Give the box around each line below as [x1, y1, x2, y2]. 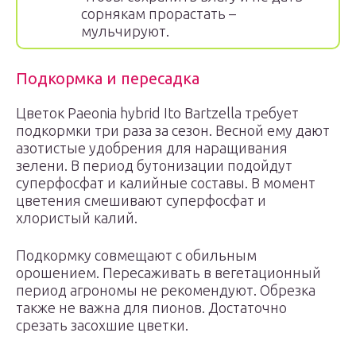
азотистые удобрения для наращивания [16, 140, 288, 156]
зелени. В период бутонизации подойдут [16, 157, 292, 173]
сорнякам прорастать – [81, 6, 239, 21]
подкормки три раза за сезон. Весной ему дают [16, 122, 330, 138]
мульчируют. [81, 23, 169, 39]
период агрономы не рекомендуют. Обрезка [16, 282, 315, 298]
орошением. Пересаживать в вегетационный [16, 265, 321, 281]
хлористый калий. [16, 210, 137, 226]
